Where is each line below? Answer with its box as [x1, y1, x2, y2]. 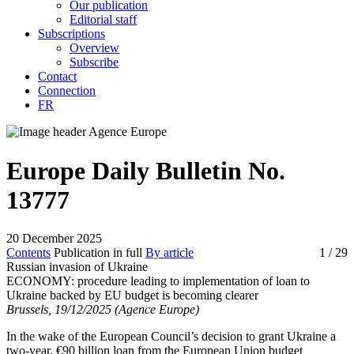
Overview [70, 41, 119, 55]
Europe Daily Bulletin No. [6, 156, 285, 185]
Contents [6, 246, 51, 259]
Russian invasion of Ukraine [6, 260, 148, 273]
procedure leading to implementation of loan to [77, 274, 310, 288]
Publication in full [54, 246, 142, 259]
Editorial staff [70, 13, 137, 27]
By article [145, 246, 194, 259]
